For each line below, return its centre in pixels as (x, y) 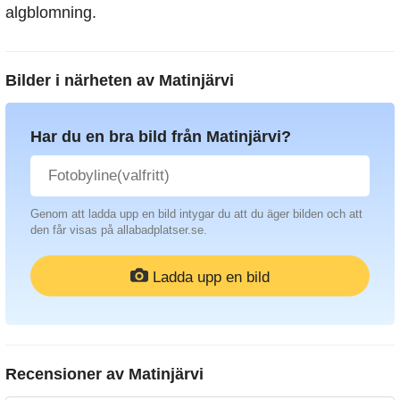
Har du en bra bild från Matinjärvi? (161, 136)
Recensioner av (67, 374)
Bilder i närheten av (82, 80)
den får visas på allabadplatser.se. (119, 229)
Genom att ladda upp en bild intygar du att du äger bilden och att (196, 213)
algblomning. (51, 12)
